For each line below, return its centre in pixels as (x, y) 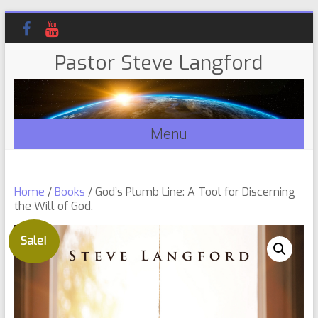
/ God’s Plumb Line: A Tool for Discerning (190, 192)
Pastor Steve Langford (159, 63)
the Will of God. (53, 207)
